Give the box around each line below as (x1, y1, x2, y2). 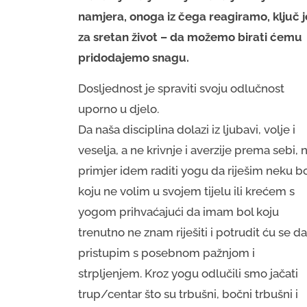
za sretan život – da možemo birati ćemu (78, 30, 302, 45)
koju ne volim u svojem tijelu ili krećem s (78, 184, 295, 199)
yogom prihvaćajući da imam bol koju (78, 205, 279, 219)
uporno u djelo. (78, 102, 162, 116)
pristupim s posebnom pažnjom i (78, 246, 255, 260)
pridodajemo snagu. (78, 51, 189, 65)
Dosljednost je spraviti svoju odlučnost (78, 82, 284, 96)
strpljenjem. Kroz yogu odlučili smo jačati (78, 267, 298, 281)
